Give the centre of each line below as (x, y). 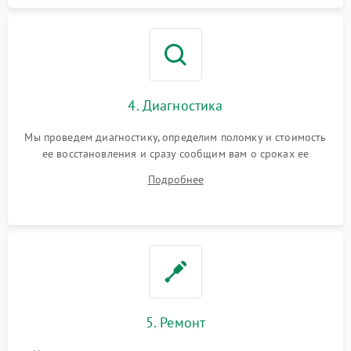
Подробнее (175, 180)
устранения (175, 170)
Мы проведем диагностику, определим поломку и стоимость (175, 138)
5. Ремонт (175, 323)
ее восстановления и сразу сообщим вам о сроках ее (175, 154)
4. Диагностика (175, 106)
